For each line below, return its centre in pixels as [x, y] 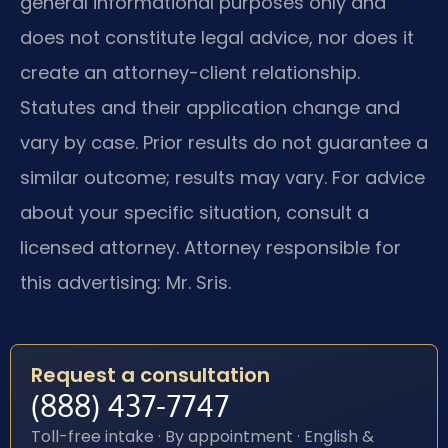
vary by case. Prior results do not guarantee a [224, 142]
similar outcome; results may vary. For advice [222, 177]
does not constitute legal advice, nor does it [217, 37]
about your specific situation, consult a [194, 212]
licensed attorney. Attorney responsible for [210, 247]
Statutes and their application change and [210, 107]
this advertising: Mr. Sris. [125, 282]
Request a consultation [150, 375]
